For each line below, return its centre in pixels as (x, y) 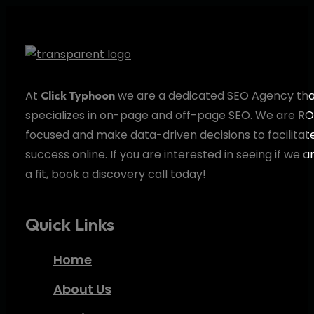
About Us (82, 289)
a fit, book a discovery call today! (116, 174)
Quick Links (70, 224)
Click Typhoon (78, 95)
